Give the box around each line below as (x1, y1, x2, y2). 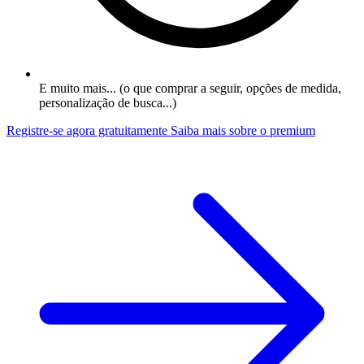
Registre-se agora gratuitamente (6, 123, 171, 138)
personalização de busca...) (39, 96, 176, 110)
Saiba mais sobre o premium (171, 123, 315, 138)
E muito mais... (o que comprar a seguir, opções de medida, (39, 81, 341, 96)
